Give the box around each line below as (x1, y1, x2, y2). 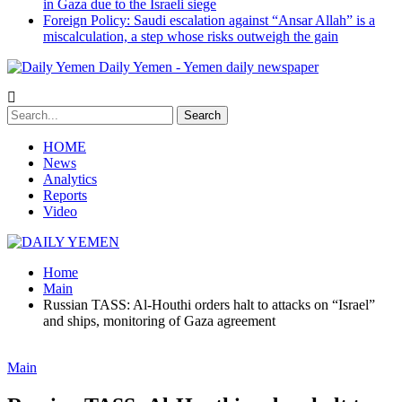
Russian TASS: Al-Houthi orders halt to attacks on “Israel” (43, 297, 375, 312)
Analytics (43, 171, 97, 187)
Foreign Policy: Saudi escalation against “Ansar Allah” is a (43, 13, 375, 28)
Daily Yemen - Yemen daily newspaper (99, 59, 319, 74)
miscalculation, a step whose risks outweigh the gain (43, 29, 338, 44)
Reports (43, 188, 87, 203)
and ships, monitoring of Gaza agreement (43, 313, 275, 328)
